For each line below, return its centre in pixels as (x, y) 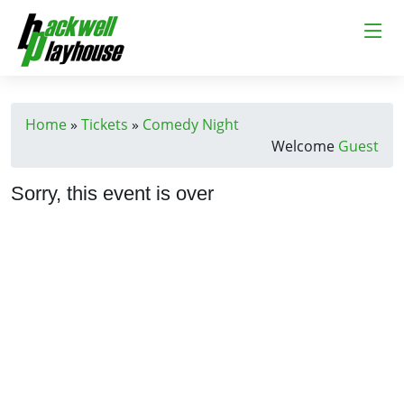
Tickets (105, 124)
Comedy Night (191, 124)
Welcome (305, 146)
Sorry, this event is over (112, 193)
